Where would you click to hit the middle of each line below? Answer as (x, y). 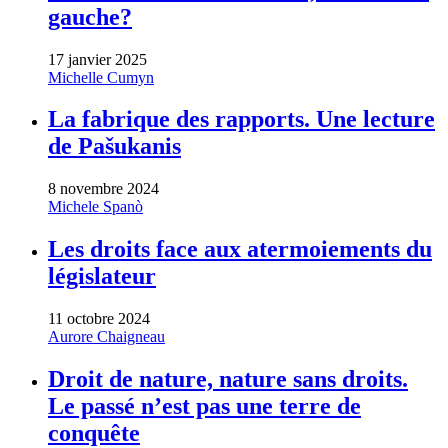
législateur (102, 276)
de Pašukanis (114, 146)
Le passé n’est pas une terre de (204, 406)
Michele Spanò (95, 207)
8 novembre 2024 (103, 189)
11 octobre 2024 (99, 319)
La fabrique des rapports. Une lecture (241, 119)
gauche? (90, 16)
